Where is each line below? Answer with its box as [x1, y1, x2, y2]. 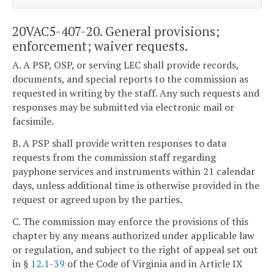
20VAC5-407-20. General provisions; [12, 22, 220, 40]
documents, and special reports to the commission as [12, 72, 248, 86]
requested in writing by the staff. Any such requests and [12, 86, 259, 100]
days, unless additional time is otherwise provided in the [12, 178, 259, 192]
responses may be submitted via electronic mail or [12, 100, 234, 114]
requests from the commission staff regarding [12, 150, 216, 164]
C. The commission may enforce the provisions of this [12, 214, 248, 228]
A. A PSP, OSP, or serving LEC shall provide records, [12, 58, 239, 72]
